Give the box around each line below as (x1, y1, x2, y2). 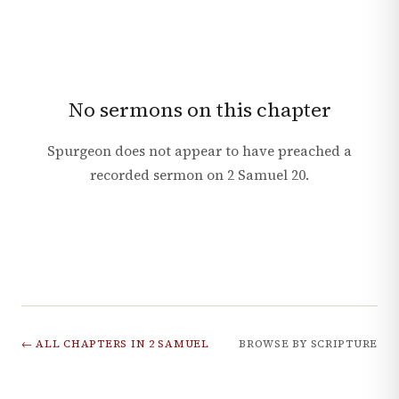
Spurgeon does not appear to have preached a (47, 142, 352, 160)
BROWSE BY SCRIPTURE (239, 337, 378, 352)
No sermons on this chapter (68, 96, 331, 124)
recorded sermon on (90, 166, 227, 184)
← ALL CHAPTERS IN (21, 337, 149, 352)
